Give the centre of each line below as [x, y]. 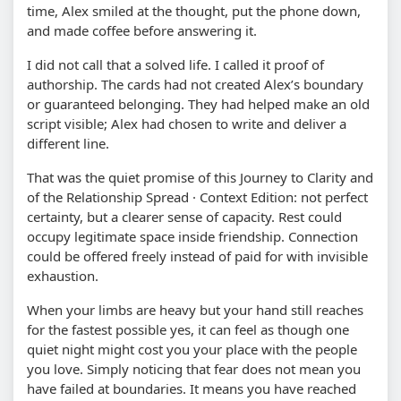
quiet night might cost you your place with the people [192, 350]
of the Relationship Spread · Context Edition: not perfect [197, 197]
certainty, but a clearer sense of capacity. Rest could [184, 217]
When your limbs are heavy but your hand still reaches [195, 310]
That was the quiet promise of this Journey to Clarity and [200, 178]
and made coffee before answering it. [142, 31]
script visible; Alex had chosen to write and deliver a [187, 124]
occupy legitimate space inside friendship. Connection [192, 237]
